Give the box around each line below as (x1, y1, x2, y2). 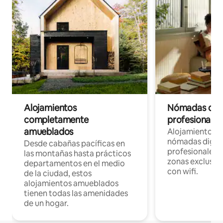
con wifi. (167, 166, 198, 177)
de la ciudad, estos (24, 168, 92, 179)
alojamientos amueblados (24, 178, 118, 189)
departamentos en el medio (24, 158, 125, 169)
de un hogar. (24, 198, 69, 209)
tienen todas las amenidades (24, 188, 128, 199)
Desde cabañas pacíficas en (24, 138, 125, 149)
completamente (24, 113, 89, 125)
